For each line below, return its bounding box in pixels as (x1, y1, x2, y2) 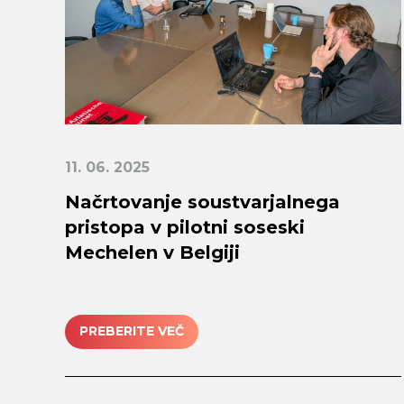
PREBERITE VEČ (79, 323, 184, 340)
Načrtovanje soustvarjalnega (65, 190, 340, 213)
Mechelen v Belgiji (65, 241, 240, 263)
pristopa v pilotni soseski (65, 216, 305, 238)
